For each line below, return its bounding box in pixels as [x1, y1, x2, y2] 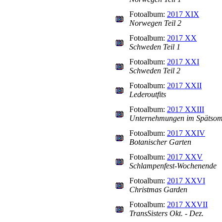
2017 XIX [167, 10, 199, 18]
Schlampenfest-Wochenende [129, 162, 217, 170]
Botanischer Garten [129, 138, 191, 146]
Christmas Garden [129, 185, 187, 194]
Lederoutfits [129, 90, 166, 99]
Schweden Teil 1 [129, 43, 180, 51]
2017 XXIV [167, 129, 205, 137]
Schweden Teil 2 [129, 66, 180, 75]
